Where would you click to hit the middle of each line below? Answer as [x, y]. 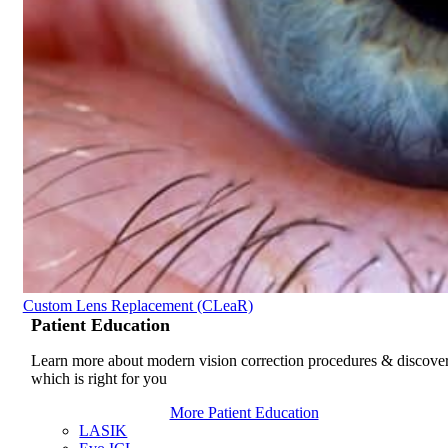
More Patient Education [244, 412]
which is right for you [99, 378]
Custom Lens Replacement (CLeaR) [137, 305]
